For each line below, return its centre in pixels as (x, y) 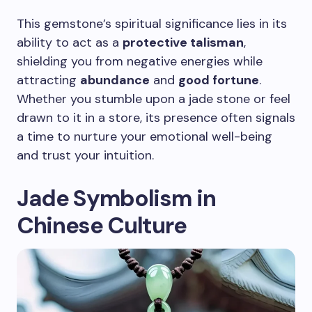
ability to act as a (70, 42)
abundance (115, 80)
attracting (48, 80)
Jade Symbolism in (116, 198)
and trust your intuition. (85, 155)
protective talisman (183, 42)
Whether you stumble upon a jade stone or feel (154, 99)
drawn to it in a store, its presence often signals (156, 118)
